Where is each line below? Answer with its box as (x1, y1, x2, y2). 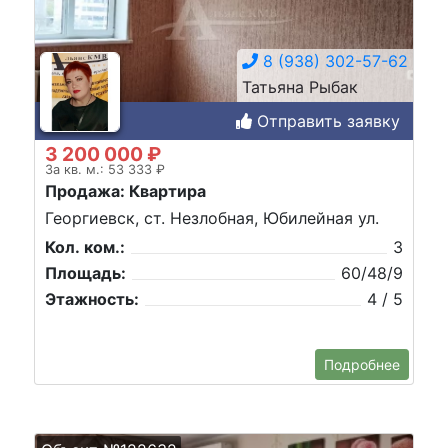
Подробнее (324, 356, 400, 373)
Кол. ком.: (45, 236, 125, 257)
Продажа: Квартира (45, 180, 206, 201)
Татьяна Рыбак (242, 76, 358, 97)
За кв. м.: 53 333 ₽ (45, 161, 165, 177)
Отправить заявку (252, 110, 400, 131)
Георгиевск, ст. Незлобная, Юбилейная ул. (45, 207, 379, 228)
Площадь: (45, 262, 126, 283)
